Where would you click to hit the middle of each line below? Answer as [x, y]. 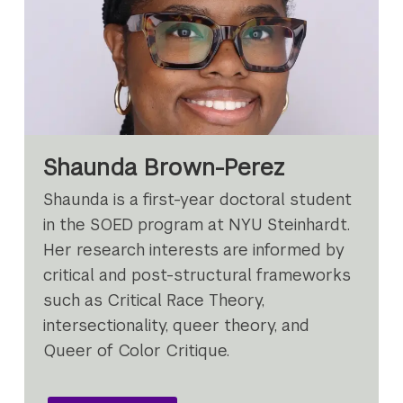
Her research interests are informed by [194, 250]
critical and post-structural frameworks [197, 275]
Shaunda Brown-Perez [165, 167]
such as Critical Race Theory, [154, 300]
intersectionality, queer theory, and [177, 326]
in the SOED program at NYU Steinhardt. [197, 225]
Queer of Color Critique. [137, 351]
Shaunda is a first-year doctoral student [198, 200]
